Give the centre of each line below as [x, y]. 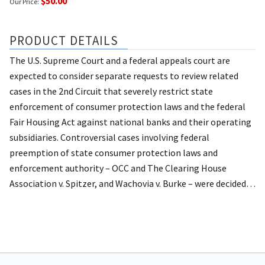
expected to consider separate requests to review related [124, 75]
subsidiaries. [35, 137]
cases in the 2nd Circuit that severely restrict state [111, 91]
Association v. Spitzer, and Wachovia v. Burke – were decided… [132, 183]
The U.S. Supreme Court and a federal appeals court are [120, 60]
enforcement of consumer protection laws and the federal [127, 106]
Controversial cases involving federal [135, 137]
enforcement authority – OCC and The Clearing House [118, 168]
